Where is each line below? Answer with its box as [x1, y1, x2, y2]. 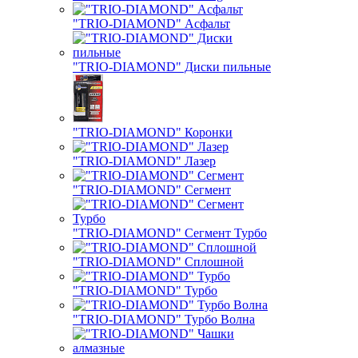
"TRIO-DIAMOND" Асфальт [73, 17, 230, 30]
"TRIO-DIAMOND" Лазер [73, 154, 216, 168]
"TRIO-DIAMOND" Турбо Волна [73, 312, 255, 326]
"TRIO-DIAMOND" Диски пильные [73, 60, 271, 74]
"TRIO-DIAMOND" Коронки [73, 125, 233, 139]
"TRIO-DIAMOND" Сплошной [73, 255, 244, 268]
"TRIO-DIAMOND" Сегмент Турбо [73, 226, 267, 240]
